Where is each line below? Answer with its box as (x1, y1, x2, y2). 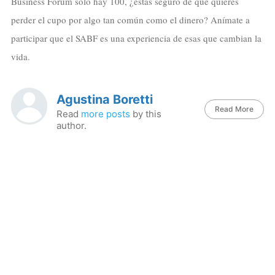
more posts (81, 107, 131, 120)
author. (56, 119, 87, 131)
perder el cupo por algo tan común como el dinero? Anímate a (10, 14, 250, 26)
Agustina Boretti (56, 91, 153, 107)
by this (130, 107, 162, 120)
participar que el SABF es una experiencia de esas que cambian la (10, 32, 261, 45)
